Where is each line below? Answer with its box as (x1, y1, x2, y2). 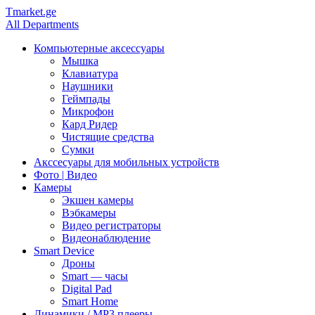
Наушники (62, 80, 113, 92)
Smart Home (62, 295, 118, 307)
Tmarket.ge (6, 6, 56, 18)
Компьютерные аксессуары (34, 42, 165, 54)
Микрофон (62, 105, 114, 117)
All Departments (6, 18, 79, 30)
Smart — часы (62, 270, 128, 282)
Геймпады (62, 93, 110, 105)
